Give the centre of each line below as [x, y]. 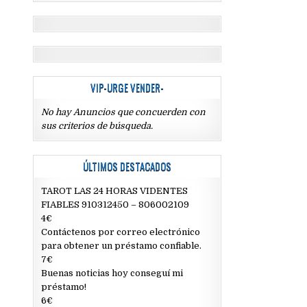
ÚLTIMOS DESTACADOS [127, 166]
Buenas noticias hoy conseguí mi [112, 273]
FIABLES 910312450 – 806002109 [115, 205]
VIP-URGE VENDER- [127, 87]
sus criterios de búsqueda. [97, 126]
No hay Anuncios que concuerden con [124, 112]
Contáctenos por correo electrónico [121, 232]
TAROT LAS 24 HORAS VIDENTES [115, 191]
